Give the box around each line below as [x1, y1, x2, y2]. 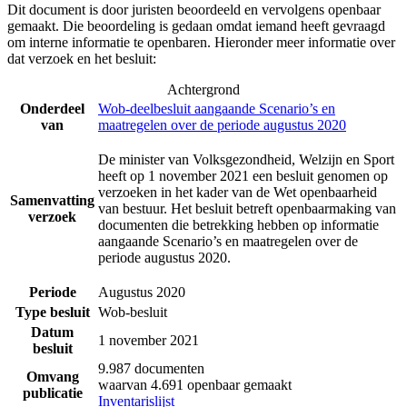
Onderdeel [20, 101, 84, 117]
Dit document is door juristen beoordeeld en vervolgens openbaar [7, 2, 381, 18]
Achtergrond [167, 82, 240, 98]
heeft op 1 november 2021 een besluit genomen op [98, 168, 388, 184]
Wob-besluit [98, 304, 167, 321]
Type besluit [15, 304, 90, 321]
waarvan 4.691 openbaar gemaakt [98, 377, 292, 393]
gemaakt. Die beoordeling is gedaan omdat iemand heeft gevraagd [7, 18, 385, 35]
